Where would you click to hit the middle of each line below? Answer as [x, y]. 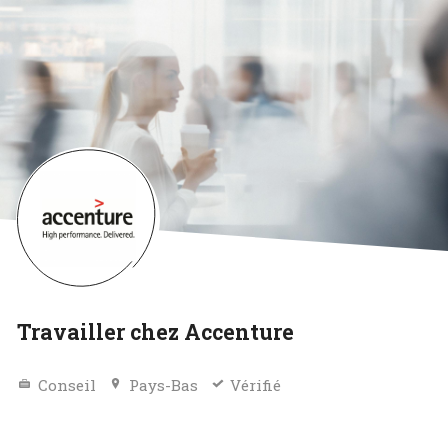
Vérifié [256, 385]
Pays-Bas [163, 385]
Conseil [67, 385]
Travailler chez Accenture [155, 331]
